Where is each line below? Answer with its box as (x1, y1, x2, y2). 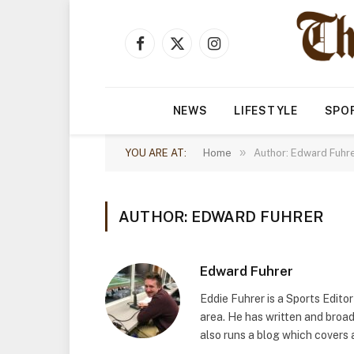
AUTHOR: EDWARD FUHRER (119, 208, 323, 225)
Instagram (213, 43, 265, 57)
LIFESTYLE (234, 104, 298, 117)
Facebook (138, 43, 190, 57)
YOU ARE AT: (125, 147, 186, 159)
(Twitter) (175, 60, 220, 73)
